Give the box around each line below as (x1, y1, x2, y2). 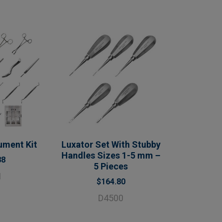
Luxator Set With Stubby (61, 139, 161, 150)
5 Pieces (94, 161, 128, 172)
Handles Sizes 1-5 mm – (61, 150, 161, 161)
